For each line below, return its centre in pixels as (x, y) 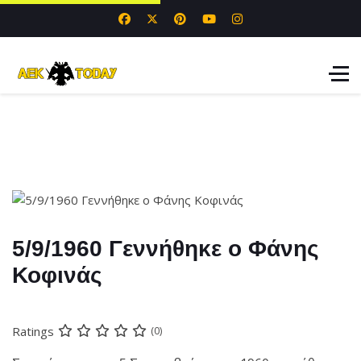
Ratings (33, 331)
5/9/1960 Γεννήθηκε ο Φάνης (166, 249)
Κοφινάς (57, 275)
